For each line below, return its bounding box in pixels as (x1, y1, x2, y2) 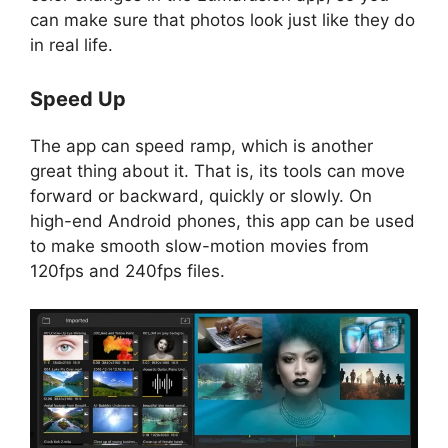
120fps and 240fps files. (30, 260, 225, 281)
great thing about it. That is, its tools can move (30, 160, 405, 181)
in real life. (30, 35, 113, 55)
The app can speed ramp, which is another (30, 135, 373, 156)
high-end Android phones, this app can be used (30, 210, 415, 231)
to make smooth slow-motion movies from (30, 235, 369, 256)
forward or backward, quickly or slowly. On (30, 185, 372, 206)
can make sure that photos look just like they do (30, 10, 415, 30)
